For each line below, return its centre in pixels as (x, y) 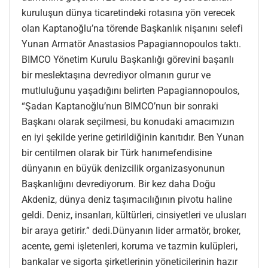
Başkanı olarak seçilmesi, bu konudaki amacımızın (128, 122)
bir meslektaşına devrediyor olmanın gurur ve (116, 75)
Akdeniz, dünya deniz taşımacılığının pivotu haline (127, 200)
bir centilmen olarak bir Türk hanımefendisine (117, 153)
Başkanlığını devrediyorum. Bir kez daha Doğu (118, 184)
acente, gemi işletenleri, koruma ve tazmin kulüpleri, (130, 246)
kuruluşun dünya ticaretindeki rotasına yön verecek (128, 13)
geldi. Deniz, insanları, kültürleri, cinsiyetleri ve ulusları (134, 215)
